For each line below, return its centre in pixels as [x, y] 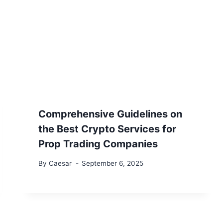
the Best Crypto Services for [108, 129]
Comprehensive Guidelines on [111, 114]
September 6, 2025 [112, 163]
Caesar [60, 163]
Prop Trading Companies [98, 144]
